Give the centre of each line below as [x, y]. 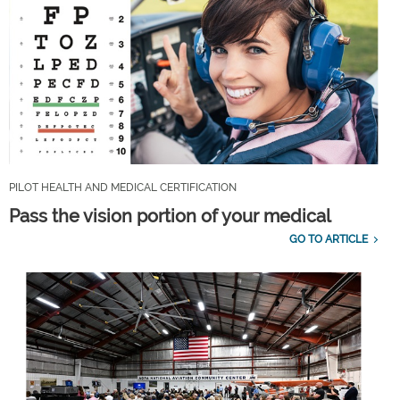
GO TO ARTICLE [328, 239]
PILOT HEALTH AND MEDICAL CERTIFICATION [123, 187]
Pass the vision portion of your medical [170, 216]
